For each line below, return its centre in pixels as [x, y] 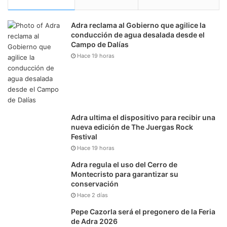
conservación [95, 184]
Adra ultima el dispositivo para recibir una [143, 118]
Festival [84, 137]
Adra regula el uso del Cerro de [124, 165]
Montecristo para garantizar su [125, 174]
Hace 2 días [92, 195]
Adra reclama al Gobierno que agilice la [138, 25]
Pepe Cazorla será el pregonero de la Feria [143, 212]
